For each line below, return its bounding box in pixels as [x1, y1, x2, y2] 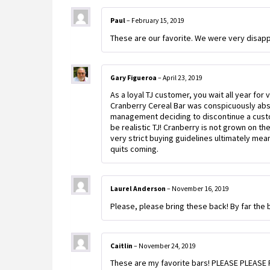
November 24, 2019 [139, 241, 196, 250]
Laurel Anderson [110, 184, 167, 193]
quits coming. [110, 143, 159, 155]
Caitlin [110, 241, 134, 250]
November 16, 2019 [172, 184, 229, 193]
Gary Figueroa [110, 73, 158, 82]
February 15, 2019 [131, 16, 184, 25]
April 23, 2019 [163, 73, 202, 82]
